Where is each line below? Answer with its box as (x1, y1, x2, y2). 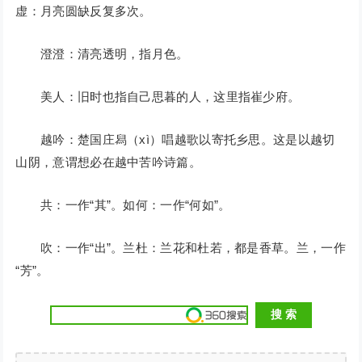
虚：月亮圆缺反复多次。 (15, 4, 152, 19)
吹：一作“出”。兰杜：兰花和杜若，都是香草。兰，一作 (15, 241, 346, 255)
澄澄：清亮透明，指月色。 (15, 47, 189, 61)
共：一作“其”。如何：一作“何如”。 (15, 198, 231, 213)
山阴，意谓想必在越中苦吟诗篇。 (15, 155, 201, 170)
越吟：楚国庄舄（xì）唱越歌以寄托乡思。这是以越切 (15, 133, 335, 147)
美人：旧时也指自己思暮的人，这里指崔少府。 (15, 90, 301, 104)
